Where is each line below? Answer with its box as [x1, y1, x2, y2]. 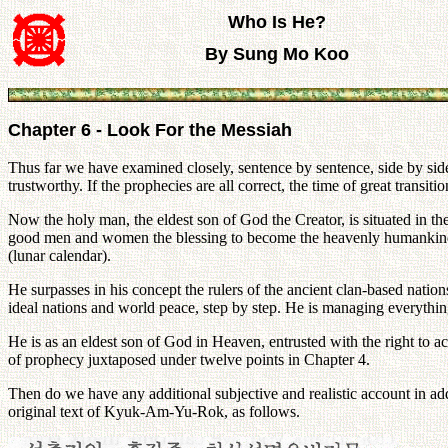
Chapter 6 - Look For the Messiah [8, 120, 292, 140]
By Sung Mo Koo [204, 44, 349, 64]
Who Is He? [227, 12, 326, 32]
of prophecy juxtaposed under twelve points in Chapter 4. [8, 351, 370, 368]
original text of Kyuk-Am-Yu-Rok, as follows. [8, 403, 300, 420]
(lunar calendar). [8, 247, 111, 264]
